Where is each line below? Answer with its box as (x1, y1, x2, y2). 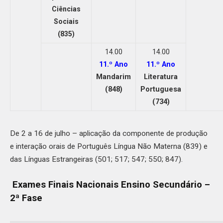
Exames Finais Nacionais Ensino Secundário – (10, 179, 210, 191)
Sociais (54, 17, 79, 25)
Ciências (52, 4, 81, 13)
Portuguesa (140, 84, 181, 94)
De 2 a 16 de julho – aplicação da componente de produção (10, 129, 208, 138)
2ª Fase (10, 193, 42, 204)
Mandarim (96, 72, 131, 81)
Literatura (144, 72, 178, 81)
